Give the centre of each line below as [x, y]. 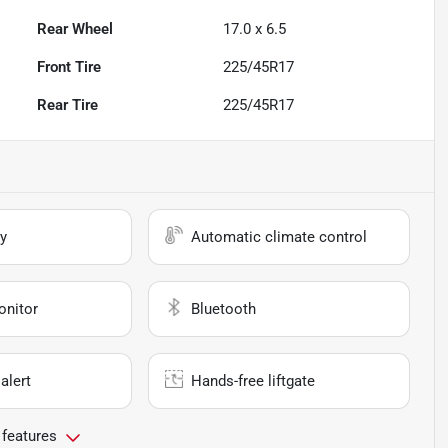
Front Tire [69, 67]
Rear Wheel [75, 29]
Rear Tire [68, 105]
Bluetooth [224, 309]
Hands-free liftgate [253, 381]
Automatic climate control [279, 237]
